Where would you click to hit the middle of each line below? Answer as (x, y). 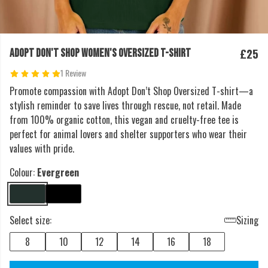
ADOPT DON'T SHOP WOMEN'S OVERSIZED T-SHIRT (100, 54)
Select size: (31, 220)
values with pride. (42, 148)
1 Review (73, 73)
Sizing (247, 220)
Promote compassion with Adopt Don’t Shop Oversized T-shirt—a (131, 91)
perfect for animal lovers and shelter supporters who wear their (128, 134)
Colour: (23, 172)
